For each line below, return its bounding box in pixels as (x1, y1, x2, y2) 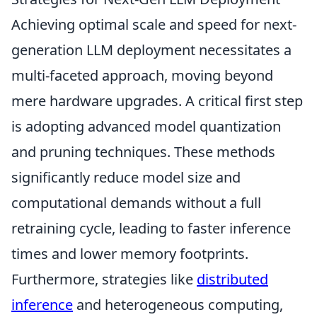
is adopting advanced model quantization (11, 117, 281, 137)
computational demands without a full (11, 193, 261, 213)
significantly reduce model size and (11, 168, 241, 188)
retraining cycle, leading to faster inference (11, 219, 291, 238)
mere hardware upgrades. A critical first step (11, 91, 303, 111)
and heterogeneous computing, (73, 295, 283, 315)
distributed (197, 270, 268, 289)
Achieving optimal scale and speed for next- (11, 15, 296, 35)
